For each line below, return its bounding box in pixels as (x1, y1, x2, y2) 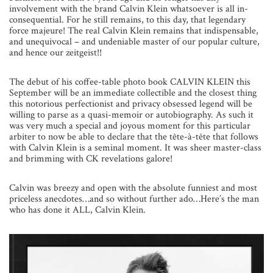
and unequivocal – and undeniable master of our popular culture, (9, 35, 260, 49)
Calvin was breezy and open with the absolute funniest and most (9, 182, 257, 195)
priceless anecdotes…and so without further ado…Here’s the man (9, 193, 259, 206)
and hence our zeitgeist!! (9, 46, 102, 60)
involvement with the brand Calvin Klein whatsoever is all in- (9, 2, 248, 16)
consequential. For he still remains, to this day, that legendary (9, 13, 246, 27)
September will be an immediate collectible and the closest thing (9, 87, 257, 100)
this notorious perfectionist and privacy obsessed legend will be (9, 97, 252, 111)
